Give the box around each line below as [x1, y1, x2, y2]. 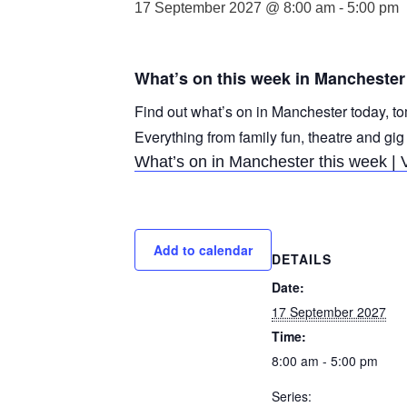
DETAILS [272, 249, 332, 268]
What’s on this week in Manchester [134, 66, 405, 90]
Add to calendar [154, 240, 253, 259]
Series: [272, 386, 312, 405]
